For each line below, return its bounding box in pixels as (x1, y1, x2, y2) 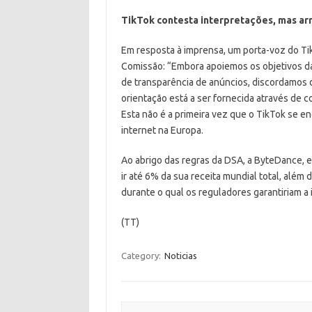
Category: (120, 250, 163, 260)
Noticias (164, 250, 197, 260)
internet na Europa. (120, 124, 203, 136)
